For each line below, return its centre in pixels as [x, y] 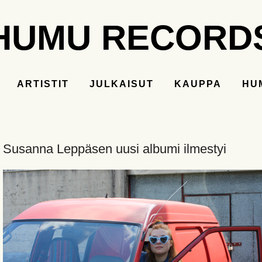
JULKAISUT [122, 84]
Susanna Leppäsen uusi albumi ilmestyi [115, 149]
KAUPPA [198, 84]
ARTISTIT [43, 84]
